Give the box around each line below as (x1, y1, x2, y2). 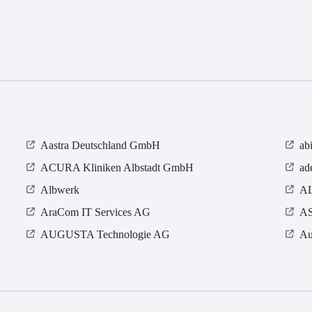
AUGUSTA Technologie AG (40, 228, 171, 241)
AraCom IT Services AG (40, 206, 151, 219)
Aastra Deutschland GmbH (40, 139, 161, 152)
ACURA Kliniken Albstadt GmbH (40, 162, 194, 174)
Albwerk (40, 184, 80, 196)
